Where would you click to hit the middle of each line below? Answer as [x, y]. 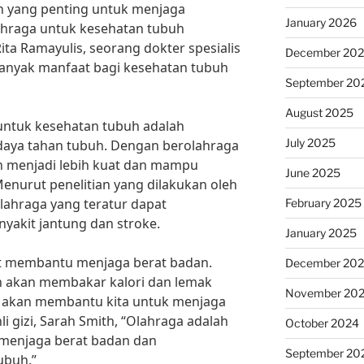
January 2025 [321, 233]
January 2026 [321, 22]
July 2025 [310, 143]
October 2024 [322, 323]
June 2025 [312, 173]
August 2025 [319, 113]
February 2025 [323, 203]
